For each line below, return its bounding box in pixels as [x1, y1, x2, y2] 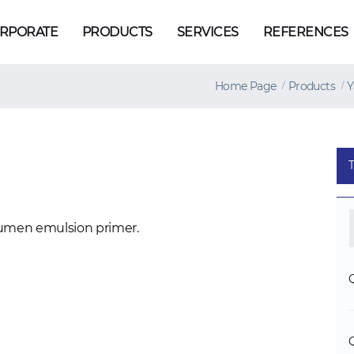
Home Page [214, 79, 277, 93]
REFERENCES [262, 24, 348, 40]
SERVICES [176, 24, 239, 40]
